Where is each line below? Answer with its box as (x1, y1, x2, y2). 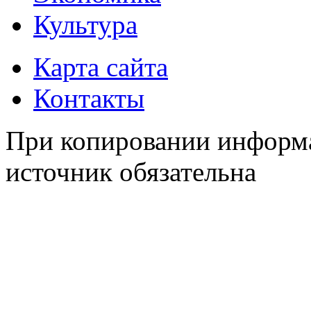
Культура (33, 9, 137, 40)
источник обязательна (6, 156, 256, 187)
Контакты (33, 83, 144, 113)
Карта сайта (33, 51, 168, 82)
